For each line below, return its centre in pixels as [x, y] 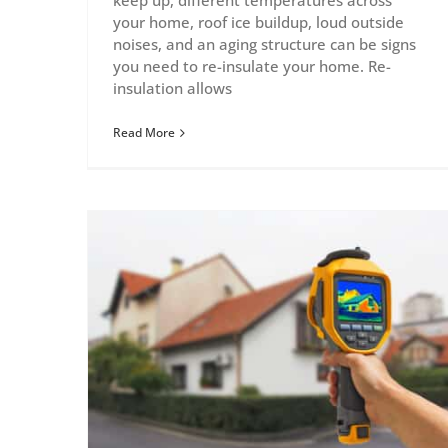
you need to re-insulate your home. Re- [252, 66]
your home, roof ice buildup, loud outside [258, 22]
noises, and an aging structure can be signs [264, 44]
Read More [144, 133]
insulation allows [172, 88]
